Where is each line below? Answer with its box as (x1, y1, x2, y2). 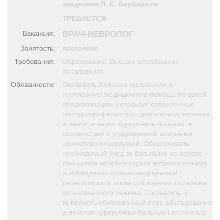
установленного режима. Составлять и (62, 187, 187, 197)
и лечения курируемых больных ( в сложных (62, 207, 205, 217)
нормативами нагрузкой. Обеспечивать (62, 138, 189, 148)
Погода (154, 56, 175, 65)
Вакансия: (23, 28, 55, 38)
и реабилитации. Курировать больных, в (62, 118, 192, 129)
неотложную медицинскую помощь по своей (62, 89, 206, 99)
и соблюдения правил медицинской (62, 167, 178, 178)
